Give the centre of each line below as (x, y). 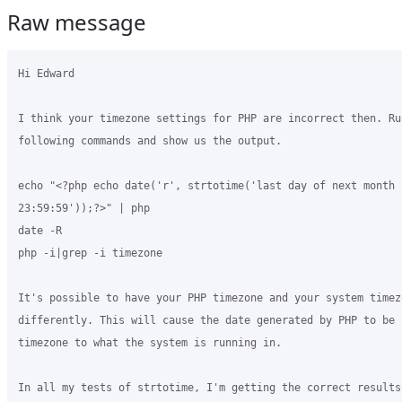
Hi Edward (46, 74)
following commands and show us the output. (150, 141)
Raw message (77, 22)
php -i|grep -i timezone (90, 253)
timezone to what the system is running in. (150, 343)
